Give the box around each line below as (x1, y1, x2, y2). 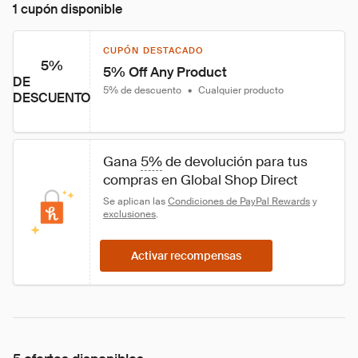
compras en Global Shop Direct (103, 171, 298, 189)
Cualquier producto (198, 84, 284, 97)
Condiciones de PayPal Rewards (168, 195, 310, 208)
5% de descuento (103, 84, 181, 97)
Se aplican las (103, 195, 168, 208)
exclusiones (103, 208, 156, 221)
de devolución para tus (162, 153, 311, 170)
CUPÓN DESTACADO (103, 45, 205, 56)
